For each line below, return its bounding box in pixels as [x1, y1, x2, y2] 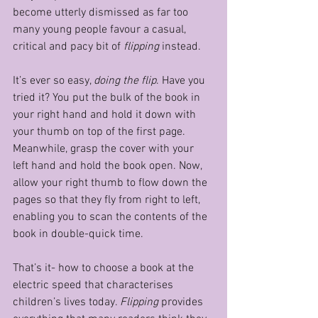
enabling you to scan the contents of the [13, 210, 210, 224]
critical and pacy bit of [13, 40, 124, 54]
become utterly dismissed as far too [13, 6, 191, 20]
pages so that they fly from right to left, [13, 193, 203, 207]
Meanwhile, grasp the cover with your [13, 142, 197, 156]
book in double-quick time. [13, 227, 143, 241]
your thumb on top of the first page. [13, 125, 188, 139]
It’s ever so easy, [13, 74, 94, 88]
